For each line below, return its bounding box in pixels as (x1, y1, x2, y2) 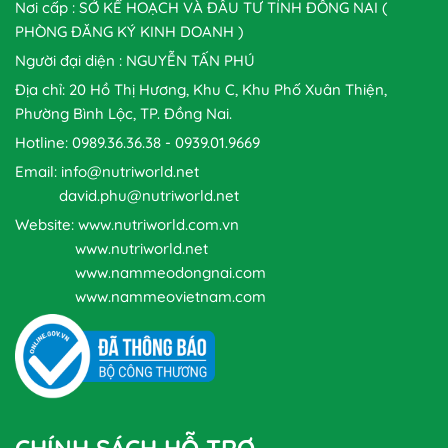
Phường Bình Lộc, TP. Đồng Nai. (15, 103, 232, 123)
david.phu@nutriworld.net (15, 185, 239, 205)
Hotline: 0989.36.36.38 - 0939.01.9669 (15, 132, 260, 152)
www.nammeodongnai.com (15, 262, 266, 282)
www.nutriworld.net (15, 238, 208, 258)
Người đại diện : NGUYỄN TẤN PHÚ (15, 50, 255, 70)
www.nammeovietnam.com (15, 286, 266, 306)
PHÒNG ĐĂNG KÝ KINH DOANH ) (15, 21, 248, 41)
